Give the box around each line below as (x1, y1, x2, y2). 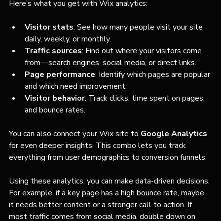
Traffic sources (25, 45, 82, 56)
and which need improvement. (25, 80, 127, 92)
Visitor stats (25, 21, 74, 33)
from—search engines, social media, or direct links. (25, 57, 196, 68)
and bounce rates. (25, 104, 85, 115)
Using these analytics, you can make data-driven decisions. (9, 175, 212, 186)
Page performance (25, 69, 95, 80)
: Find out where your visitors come (82, 45, 204, 56)
